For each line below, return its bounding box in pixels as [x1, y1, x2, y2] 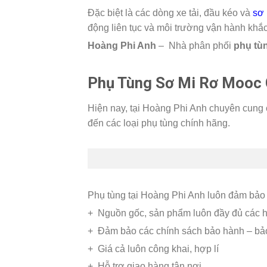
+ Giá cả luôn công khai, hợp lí [88, 243, 219, 254]
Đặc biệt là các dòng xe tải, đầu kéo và [88, 7, 253, 18]
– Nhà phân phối [156, 40, 234, 51]
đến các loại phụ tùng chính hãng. [88, 117, 230, 128]
